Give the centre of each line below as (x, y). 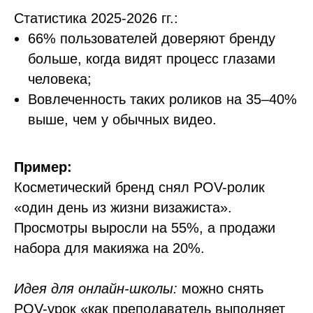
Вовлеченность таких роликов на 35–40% (162, 99)
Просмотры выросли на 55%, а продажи (145, 228)
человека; (60, 79)
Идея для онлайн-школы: (96, 289)
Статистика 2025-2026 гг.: (96, 18)
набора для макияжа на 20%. (109, 248)
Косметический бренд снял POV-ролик (139, 187)
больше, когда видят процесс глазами (152, 59)
